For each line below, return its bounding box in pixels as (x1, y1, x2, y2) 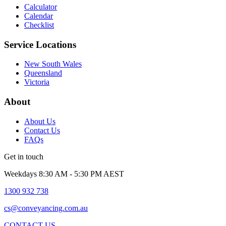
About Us (24, 117, 55, 126)
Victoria (24, 78, 49, 87)
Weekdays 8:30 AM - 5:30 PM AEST (4, 169, 124, 178)
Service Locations (4, 39, 76, 50)
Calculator (24, 2, 57, 11)
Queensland (24, 69, 62, 78)
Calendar (24, 11, 53, 20)
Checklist (24, 20, 54, 29)
